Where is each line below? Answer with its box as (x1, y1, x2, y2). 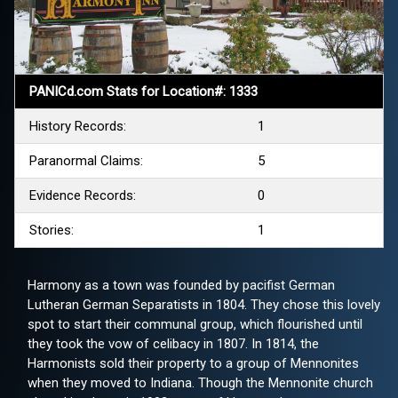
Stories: (29, 222, 74, 239)
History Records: (29, 118, 126, 135)
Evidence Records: (29, 187, 136, 204)
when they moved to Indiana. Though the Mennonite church (28, 375, 373, 392)
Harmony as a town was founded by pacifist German (28, 277, 335, 294)
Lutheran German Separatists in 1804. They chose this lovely (28, 297, 380, 314)
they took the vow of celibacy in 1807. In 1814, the (28, 336, 319, 353)
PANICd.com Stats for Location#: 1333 (29, 84, 258, 100)
